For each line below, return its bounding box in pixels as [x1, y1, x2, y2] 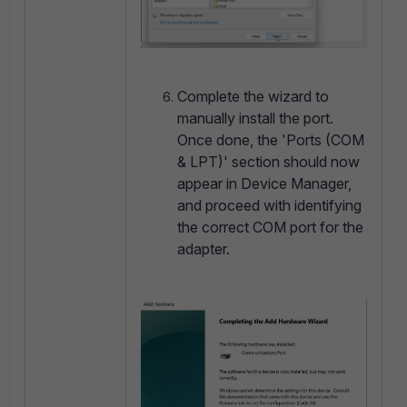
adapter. [177, 239, 230, 258]
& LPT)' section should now [177, 152, 360, 171]
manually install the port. [177, 108, 333, 127]
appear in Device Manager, [177, 174, 352, 193]
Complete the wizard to [177, 86, 329, 105]
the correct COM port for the [177, 217, 363, 236]
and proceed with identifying [177, 195, 362, 214]
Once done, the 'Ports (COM [177, 130, 364, 149]
